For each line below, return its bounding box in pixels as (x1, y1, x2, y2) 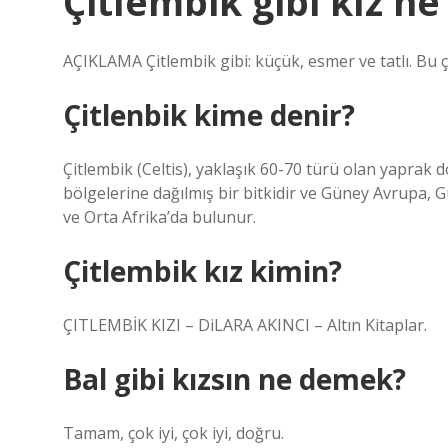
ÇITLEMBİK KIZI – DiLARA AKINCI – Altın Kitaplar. (63, 314, 427, 336)
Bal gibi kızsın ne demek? (63, 360, 406, 398)
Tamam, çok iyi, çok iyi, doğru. (63, 422, 284, 444)
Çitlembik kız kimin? (63, 252, 342, 290)
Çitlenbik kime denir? (63, 96, 355, 134)
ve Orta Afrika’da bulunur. (63, 206, 256, 228)
